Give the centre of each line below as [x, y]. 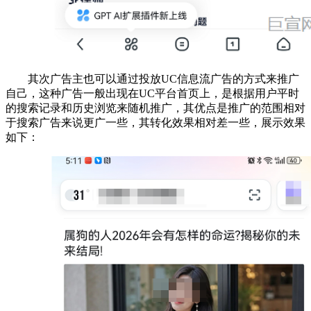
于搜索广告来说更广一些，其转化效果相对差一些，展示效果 [155, 123]
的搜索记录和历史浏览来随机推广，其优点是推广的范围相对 [155, 108]
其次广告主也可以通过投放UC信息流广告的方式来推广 [163, 79]
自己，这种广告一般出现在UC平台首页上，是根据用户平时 [152, 94]
